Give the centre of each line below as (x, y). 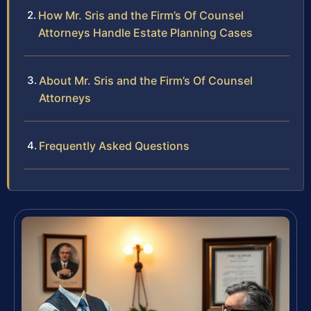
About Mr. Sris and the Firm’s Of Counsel (146, 80)
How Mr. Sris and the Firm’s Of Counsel (141, 15)
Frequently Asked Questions (114, 145)
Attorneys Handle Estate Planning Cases (145, 32)
